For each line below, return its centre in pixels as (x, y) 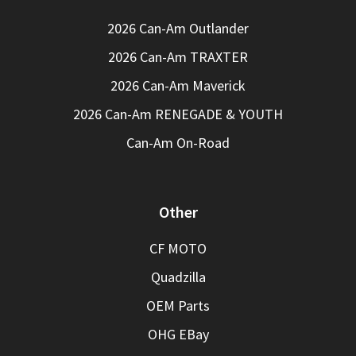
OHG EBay (178, 335)
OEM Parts (178, 306)
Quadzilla (178, 277)
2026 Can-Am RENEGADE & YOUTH (178, 114)
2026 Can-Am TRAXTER (178, 57)
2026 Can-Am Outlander (178, 29)
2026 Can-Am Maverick (178, 86)
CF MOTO (178, 249)
